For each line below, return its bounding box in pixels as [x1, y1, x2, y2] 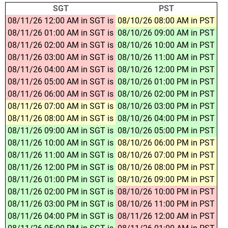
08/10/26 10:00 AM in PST [116, 40, 217, 50]
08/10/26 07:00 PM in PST [116, 150, 217, 160]
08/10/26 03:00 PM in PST [116, 101, 217, 111]
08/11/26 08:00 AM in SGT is [6, 113, 116, 123]
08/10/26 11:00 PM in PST [116, 198, 217, 209]
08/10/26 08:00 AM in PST [116, 15, 217, 25]
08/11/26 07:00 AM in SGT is [6, 101, 116, 111]
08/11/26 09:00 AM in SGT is [6, 125, 116, 135]
